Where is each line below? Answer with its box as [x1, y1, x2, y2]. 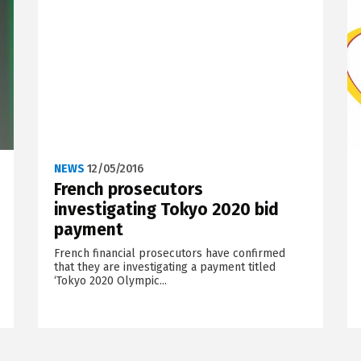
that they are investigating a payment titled [53, 259, 276, 274]
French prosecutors [53, 178, 203, 200]
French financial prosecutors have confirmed [53, 246, 285, 260]
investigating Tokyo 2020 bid [53, 198, 279, 220]
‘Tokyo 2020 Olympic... [53, 273, 167, 288]
